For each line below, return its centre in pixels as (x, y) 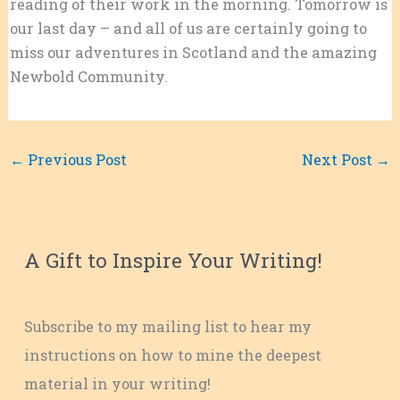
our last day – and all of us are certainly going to (188, 28)
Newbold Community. (88, 76)
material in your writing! (118, 383)
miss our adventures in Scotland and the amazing (193, 52)
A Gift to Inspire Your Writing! (174, 260)
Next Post (339, 160)
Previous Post (75, 160)
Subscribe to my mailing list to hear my (168, 326)
